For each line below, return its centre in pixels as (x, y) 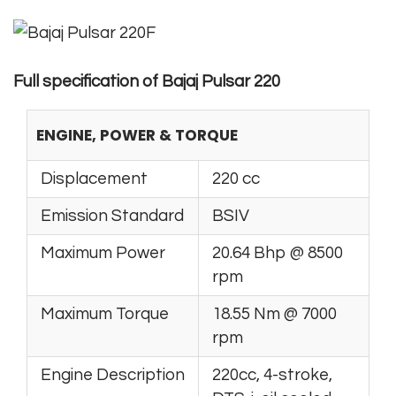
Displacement (94, 178)
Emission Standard (112, 215)
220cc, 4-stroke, (272, 374)
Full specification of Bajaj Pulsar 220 (147, 81)
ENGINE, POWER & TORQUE (137, 135)
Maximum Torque (105, 313)
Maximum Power (103, 252)
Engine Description (113, 374)
